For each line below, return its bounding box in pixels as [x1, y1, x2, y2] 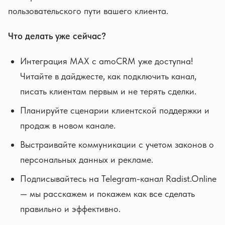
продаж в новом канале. [20, 120, 116, 131]
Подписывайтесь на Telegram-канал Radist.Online [20, 173, 216, 184]
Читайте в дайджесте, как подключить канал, [20, 71, 196, 81]
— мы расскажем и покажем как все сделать [20, 188, 195, 199]
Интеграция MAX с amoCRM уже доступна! [20, 56, 193, 66]
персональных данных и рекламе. [20, 154, 153, 165]
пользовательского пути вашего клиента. [8, 6, 168, 16]
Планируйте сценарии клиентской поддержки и [20, 105, 209, 116]
